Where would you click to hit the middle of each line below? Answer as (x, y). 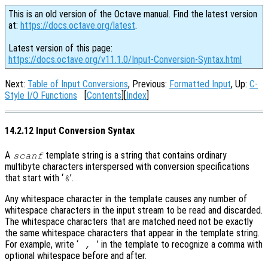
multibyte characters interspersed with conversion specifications (127, 166)
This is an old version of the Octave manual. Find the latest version (133, 14)
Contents (104, 95)
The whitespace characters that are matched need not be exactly (129, 221)
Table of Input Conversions (78, 84)
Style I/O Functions (41, 95)
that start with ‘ (34, 178)
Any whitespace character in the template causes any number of (126, 199)
